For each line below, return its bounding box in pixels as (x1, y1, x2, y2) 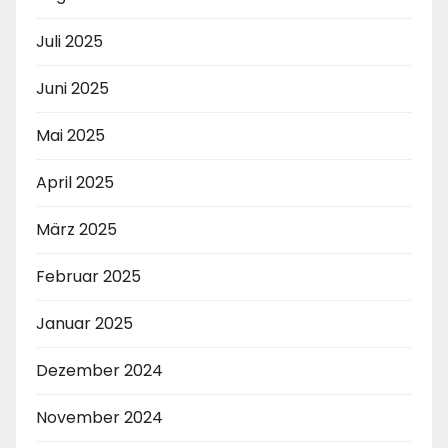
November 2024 (36, 405, 163, 429)
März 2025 (36, 217, 117, 241)
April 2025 (36, 170, 114, 194)
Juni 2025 (36, 76, 109, 100)
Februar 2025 (36, 264, 141, 288)
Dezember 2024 (36, 358, 163, 382)
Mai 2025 (36, 123, 105, 147)
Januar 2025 (36, 311, 133, 335)
